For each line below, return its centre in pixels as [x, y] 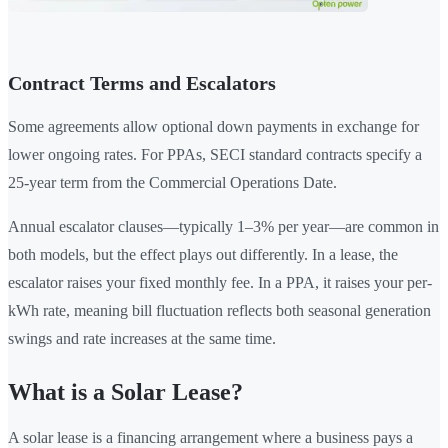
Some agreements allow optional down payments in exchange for [213, 127]
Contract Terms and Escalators [142, 83]
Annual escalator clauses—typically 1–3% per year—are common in [223, 227]
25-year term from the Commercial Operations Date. [172, 183]
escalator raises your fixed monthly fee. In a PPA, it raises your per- [220, 283]
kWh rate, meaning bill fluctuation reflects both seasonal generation [219, 311]
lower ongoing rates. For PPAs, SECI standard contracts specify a [215, 155]
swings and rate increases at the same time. [142, 339]
